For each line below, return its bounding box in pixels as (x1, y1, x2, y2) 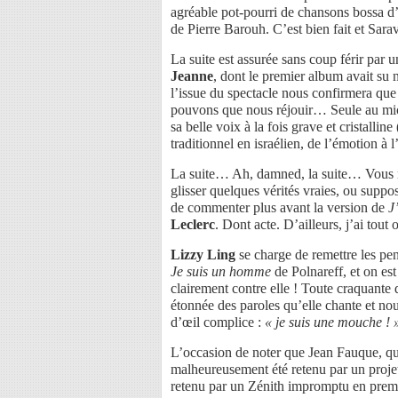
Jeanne (171, 68, 213, 84)
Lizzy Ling (171, 246, 235, 262)
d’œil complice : (171, 314, 265, 330)
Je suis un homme (171, 263, 271, 279)
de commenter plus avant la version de (171, 199, 388, 215)
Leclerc (171, 216, 215, 232)
